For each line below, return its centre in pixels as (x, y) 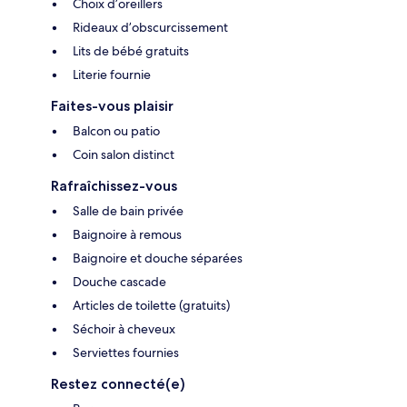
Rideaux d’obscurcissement (150, 27)
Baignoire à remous (127, 234)
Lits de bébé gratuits (131, 50)
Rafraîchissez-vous (114, 185)
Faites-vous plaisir (112, 105)
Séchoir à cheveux (124, 328)
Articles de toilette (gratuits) (151, 305)
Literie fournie (112, 74)
